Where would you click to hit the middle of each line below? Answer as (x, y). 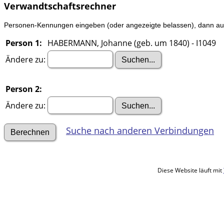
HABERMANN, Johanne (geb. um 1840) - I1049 (132, 43)
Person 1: (24, 43)
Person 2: (24, 89)
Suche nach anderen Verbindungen (140, 131)
